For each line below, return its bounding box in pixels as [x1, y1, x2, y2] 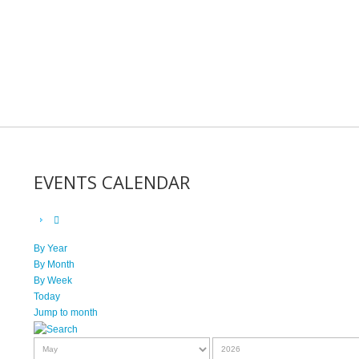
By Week [34, 275, 72, 286]
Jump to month [34, 307, 98, 318]
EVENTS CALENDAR [34, 170, 190, 194]
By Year [34, 243, 67, 254]
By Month [34, 259, 75, 270]
